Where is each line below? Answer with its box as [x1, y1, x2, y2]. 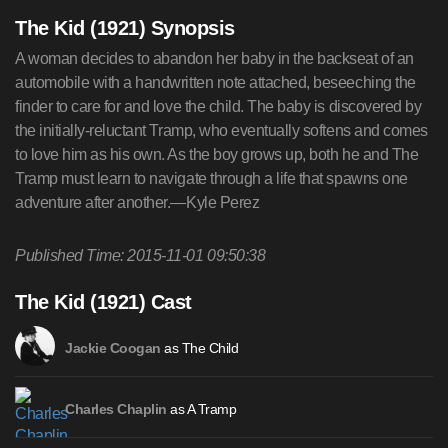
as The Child [160, 340, 239, 356]
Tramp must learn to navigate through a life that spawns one [15, 170, 408, 187]
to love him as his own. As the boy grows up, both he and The [15, 146, 419, 163]
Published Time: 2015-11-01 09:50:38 [15, 247, 266, 264]
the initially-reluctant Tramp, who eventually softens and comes [15, 122, 428, 139]
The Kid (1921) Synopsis [15, 17, 235, 39]
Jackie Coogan [65, 341, 161, 356]
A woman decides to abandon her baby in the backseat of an [15, 50, 414, 67]
